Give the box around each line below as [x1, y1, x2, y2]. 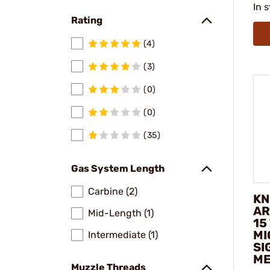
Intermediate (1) [88, 229, 158, 240]
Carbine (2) [88, 186, 137, 197]
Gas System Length [71, 163, 165, 174]
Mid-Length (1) [88, 207, 154, 219]
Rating [71, 14, 102, 26]
